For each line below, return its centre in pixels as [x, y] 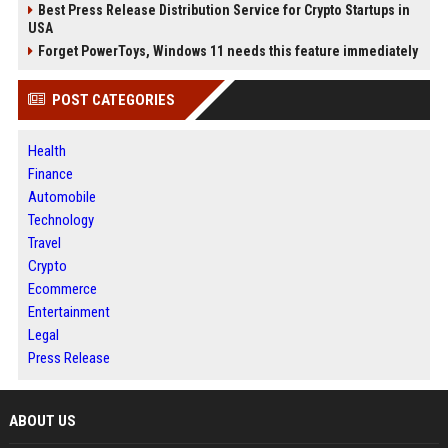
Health [46, 150]
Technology [60, 219]
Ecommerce [62, 288]
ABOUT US [42, 420]
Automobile [61, 196]
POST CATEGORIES [113, 99]
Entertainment [68, 311]
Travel [44, 242]
